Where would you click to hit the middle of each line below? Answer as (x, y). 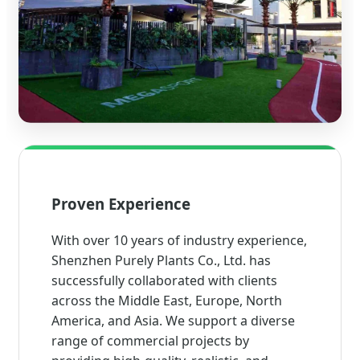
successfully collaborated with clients (164, 281)
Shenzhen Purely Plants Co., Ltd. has (161, 261)
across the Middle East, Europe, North (167, 301)
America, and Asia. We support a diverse (173, 321)
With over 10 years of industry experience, (179, 241)
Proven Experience (121, 204)
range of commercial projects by (150, 341)
